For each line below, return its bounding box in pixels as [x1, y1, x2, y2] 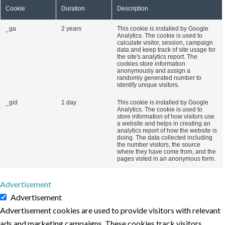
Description [117, 5, 148, 13]
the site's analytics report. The [117, 53, 197, 61]
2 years [61, 25, 81, 33]
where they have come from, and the [117, 148, 216, 156]
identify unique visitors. [117, 81, 179, 89]
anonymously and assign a [117, 67, 190, 75]
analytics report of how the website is [117, 127, 217, 135]
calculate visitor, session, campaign [117, 39, 213, 47]
